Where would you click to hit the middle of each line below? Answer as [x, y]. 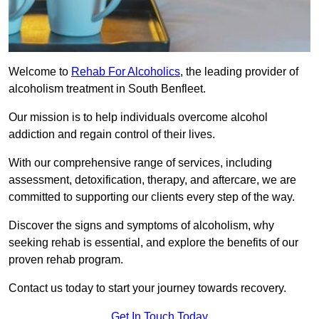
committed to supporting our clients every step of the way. [152, 197]
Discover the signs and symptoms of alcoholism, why [141, 226]
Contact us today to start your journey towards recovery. [147, 288]
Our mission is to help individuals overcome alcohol [138, 117]
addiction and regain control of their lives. [112, 135]
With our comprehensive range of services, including [140, 163]
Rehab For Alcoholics [126, 72]
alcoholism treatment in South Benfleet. [107, 89]
